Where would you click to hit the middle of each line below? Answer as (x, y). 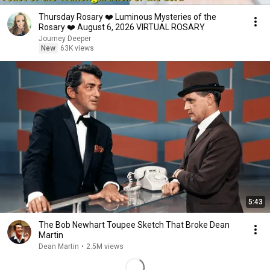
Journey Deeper (65, 39)
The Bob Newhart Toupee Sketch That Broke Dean (134, 225)
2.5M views (105, 246)
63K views (77, 48)
